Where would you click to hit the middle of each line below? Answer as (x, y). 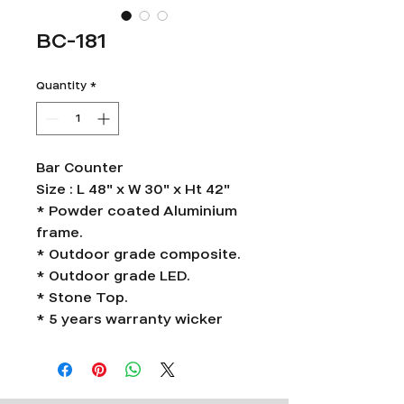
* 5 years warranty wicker (129, 320)
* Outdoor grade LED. (113, 276)
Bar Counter (80, 168)
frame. (60, 233)
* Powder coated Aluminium (137, 211)
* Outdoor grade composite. (138, 255)
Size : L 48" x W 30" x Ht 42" (133, 190)
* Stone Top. (82, 298)
